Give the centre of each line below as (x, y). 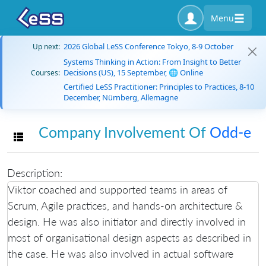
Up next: (46, 46)
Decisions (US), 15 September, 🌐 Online (133, 72)
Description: (35, 172)
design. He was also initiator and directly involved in (127, 221)
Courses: (45, 72)
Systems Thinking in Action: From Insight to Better (152, 62)
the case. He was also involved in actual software (121, 253)
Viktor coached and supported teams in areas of (118, 189)
